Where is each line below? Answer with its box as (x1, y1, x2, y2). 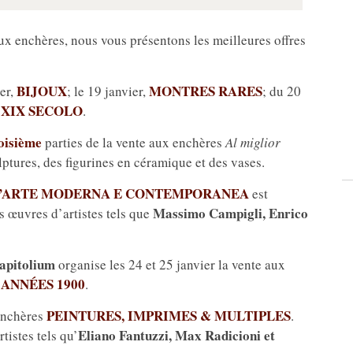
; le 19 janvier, (67, 82, 149, 101)
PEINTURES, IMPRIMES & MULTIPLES (46, 306, 291, 326)
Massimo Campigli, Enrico (153, 203, 308, 224)
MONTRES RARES (149, 81, 262, 102)
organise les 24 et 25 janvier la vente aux (55, 255, 285, 274)
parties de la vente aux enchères (42, 133, 225, 152)
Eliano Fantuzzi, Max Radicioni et (78, 325, 275, 346)
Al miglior (225, 133, 281, 152)
